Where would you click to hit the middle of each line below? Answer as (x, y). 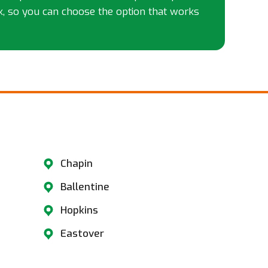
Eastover (82, 234)
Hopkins (79, 211)
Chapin (76, 164)
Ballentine (85, 187)
